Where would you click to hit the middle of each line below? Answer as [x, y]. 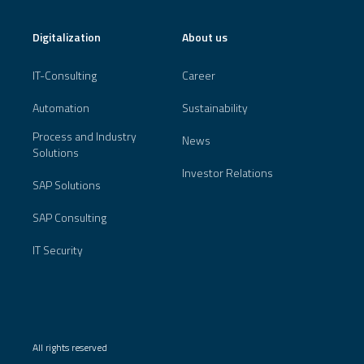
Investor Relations [227, 173]
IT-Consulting [65, 76]
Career [199, 76]
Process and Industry [84, 136]
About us [205, 37]
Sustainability [215, 108]
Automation [61, 108]
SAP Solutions [67, 185]
